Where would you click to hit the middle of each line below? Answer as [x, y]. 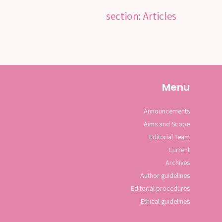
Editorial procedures [160, 188]
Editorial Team [169, 137]
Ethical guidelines [165, 201]
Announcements [166, 111]
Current [179, 149]
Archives [177, 162]
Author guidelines [165, 175]
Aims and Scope [166, 124]
